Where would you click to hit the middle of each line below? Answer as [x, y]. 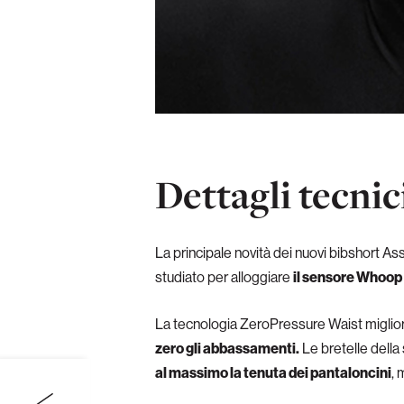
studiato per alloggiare [224, 277]
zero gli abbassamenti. [227, 349]
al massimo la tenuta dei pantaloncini [273, 373]
